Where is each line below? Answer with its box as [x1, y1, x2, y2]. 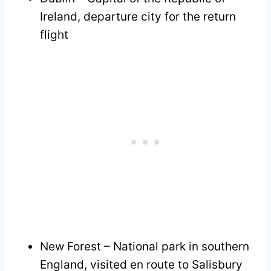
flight [40, 27, 68, 42]
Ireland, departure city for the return [40, 9, 236, 24]
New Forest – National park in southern [40, 239, 249, 253]
